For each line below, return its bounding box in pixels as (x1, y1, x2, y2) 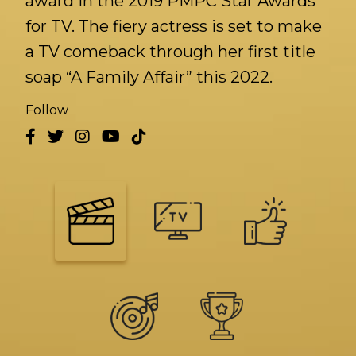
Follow (25, 103, 68, 118)
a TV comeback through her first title (25, 42, 315, 61)
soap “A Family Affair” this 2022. (25, 68, 273, 87)
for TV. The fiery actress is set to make (25, 17, 322, 36)
